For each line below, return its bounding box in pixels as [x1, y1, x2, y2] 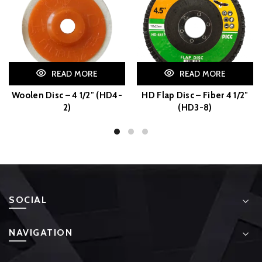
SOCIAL [9, 194, 47, 205]
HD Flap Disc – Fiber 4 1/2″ [142, 89, 249, 101]
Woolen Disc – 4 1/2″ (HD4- [12, 89, 122, 101]
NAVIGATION [9, 226, 73, 238]
